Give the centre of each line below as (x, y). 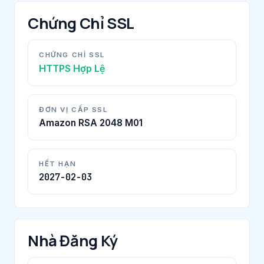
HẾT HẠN (58, 164)
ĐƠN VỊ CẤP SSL (73, 109)
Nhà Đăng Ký (73, 240)
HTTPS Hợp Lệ (72, 68)
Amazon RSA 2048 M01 (91, 123)
